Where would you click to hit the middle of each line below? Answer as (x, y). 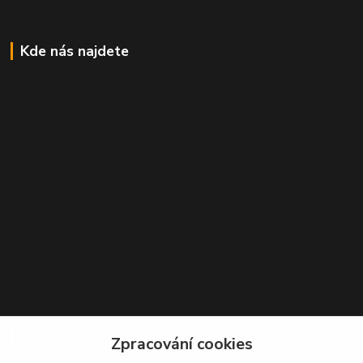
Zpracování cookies (181, 344)
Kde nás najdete (74, 51)
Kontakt (47, 336)
